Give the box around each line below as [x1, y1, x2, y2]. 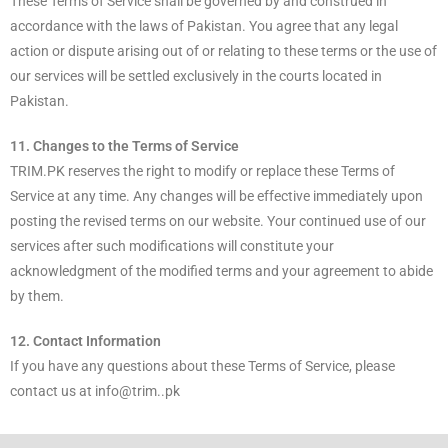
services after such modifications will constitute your [10, 237, 334, 254]
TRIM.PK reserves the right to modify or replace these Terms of [10, 162, 395, 179]
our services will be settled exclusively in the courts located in [10, 67, 382, 84]
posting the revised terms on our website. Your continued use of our [10, 212, 426, 229]
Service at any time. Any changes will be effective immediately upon [10, 187, 423, 204]
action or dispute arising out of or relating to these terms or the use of [10, 42, 437, 59]
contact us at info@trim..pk [10, 382, 180, 399]
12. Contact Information [10, 332, 161, 349]
